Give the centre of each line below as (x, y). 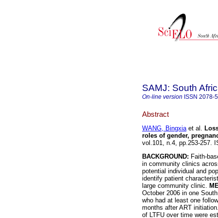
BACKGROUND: (165, 157)
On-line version (162, 97)
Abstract (155, 114)
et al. (194, 128)
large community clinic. (176, 186)
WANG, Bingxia (164, 128)
